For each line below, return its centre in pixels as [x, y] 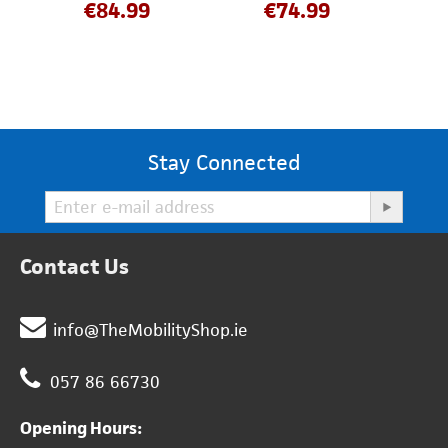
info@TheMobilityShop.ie [150, 330]
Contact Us [74, 267]
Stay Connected [224, 163]
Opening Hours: [81, 428]
